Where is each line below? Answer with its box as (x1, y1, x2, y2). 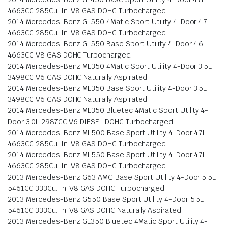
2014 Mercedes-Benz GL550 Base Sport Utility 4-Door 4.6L (8, 39, 207, 48)
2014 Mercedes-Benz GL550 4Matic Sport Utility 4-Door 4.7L (8, 17, 211, 26)
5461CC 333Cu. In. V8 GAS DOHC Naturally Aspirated (8, 205, 181, 215)
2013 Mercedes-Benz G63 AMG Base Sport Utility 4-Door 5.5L (8, 172, 216, 182)
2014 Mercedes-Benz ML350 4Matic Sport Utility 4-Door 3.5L (8, 61, 212, 71)
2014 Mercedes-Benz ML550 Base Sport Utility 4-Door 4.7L (8, 150, 207, 159)
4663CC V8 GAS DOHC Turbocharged (8, 50, 131, 60)
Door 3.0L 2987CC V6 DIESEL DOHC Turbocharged (8, 117, 173, 126)
